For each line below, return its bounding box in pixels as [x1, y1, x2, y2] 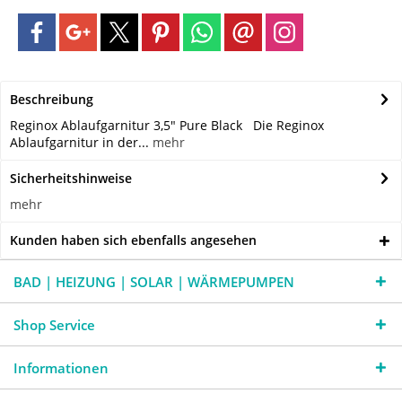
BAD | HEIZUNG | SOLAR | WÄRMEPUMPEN [13, 273, 294, 292]
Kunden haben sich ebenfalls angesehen [10, 232, 257, 249]
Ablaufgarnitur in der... [10, 134, 149, 152]
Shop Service [13, 316, 95, 335]
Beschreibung [10, 91, 93, 109]
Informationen [13, 359, 109, 378]
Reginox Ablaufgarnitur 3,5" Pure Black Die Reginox [10, 117, 324, 135]
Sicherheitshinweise [10, 170, 132, 188]
